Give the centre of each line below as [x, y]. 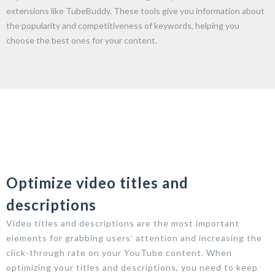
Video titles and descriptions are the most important [123, 223]
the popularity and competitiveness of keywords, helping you [123, 25]
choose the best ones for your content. [82, 40]
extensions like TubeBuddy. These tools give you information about [135, 10]
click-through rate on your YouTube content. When [119, 252]
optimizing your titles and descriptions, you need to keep [132, 267]
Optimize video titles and [97, 182]
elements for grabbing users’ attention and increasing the [134, 238]
